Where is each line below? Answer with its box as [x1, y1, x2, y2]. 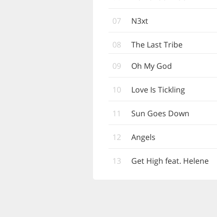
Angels [131, 132, 155, 142]
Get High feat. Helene [131, 155, 209, 166]
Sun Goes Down [131, 108, 189, 119]
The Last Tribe [131, 39, 183, 50]
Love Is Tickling [131, 84, 185, 95]
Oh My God [131, 61, 172, 71]
